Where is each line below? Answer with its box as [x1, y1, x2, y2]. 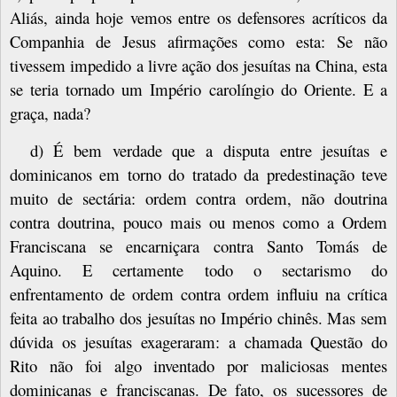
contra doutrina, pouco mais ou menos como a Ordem [10, 211, 387, 234]
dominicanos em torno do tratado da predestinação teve [10, 163, 387, 186]
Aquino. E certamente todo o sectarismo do [10, 259, 387, 282]
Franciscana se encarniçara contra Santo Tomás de [10, 235, 387, 258]
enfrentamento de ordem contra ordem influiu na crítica [10, 283, 387, 306]
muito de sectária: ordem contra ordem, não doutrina [10, 187, 387, 210]
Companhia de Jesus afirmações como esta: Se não [10, 29, 387, 52]
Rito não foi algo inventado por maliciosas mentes [10, 354, 387, 378]
